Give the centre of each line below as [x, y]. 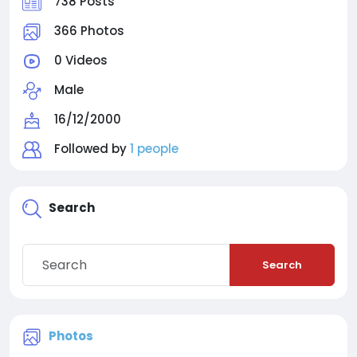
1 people [154, 149]
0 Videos [81, 60]
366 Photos [89, 31]
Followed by [92, 149]
